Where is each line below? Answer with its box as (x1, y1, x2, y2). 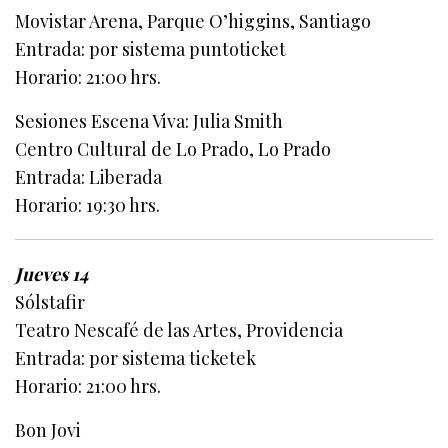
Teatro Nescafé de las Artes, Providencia (15, 318, 344, 343)
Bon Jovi (15, 418, 82, 443)
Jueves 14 (15, 262, 90, 287)
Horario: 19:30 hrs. (15, 193, 161, 218)
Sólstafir (15, 290, 85, 315)
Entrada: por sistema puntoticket (15, 37, 287, 62)
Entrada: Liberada (15, 165, 163, 190)
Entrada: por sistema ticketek (15, 346, 257, 371)
